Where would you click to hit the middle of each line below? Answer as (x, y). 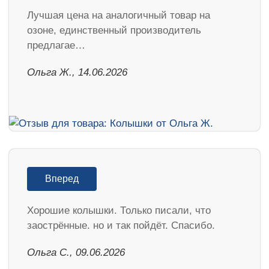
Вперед (62, 179)
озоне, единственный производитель (114, 30)
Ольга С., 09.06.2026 (76, 253)
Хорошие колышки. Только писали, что (119, 211)
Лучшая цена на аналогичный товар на (119, 15)
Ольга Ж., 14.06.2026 (77, 72)
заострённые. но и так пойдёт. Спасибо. (121, 226)
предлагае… (56, 45)
